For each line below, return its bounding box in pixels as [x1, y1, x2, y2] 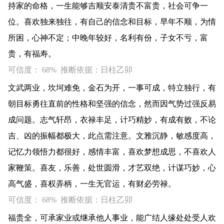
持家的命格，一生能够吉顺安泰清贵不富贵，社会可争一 [8, 1, 208, 10]
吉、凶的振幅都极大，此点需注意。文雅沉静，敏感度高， [8, 131, 216, 140]
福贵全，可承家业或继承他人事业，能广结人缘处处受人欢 [8, 213, 216, 222]
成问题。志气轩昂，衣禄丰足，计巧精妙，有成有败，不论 [8, 115, 216, 124]
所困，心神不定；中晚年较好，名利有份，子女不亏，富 [8, 33, 208, 42]
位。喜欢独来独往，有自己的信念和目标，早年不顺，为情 [8, 17, 216, 26]
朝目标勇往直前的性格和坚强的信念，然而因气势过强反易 [8, 99, 216, 108]
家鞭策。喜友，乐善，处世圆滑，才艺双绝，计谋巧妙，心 [8, 163, 216, 172]
